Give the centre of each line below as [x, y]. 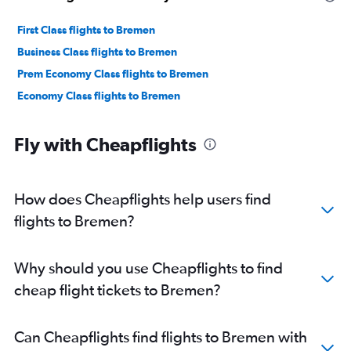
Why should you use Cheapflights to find [148, 268]
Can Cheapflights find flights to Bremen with [161, 337]
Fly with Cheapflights [105, 145]
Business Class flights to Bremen [97, 52]
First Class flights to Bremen [86, 30]
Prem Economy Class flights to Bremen [113, 74]
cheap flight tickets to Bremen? [118, 290]
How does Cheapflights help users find [143, 199]
